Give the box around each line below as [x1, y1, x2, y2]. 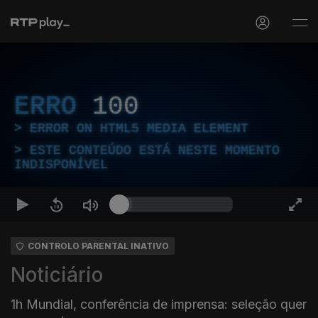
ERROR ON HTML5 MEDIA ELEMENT [30, 121, 248, 136]
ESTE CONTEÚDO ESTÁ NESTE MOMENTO [30, 143, 280, 158]
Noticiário [11, 263, 103, 287]
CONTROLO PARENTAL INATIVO [28, 241, 169, 251]
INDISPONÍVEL [14, 158, 108, 172]
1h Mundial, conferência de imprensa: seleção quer [11, 297, 307, 312]
